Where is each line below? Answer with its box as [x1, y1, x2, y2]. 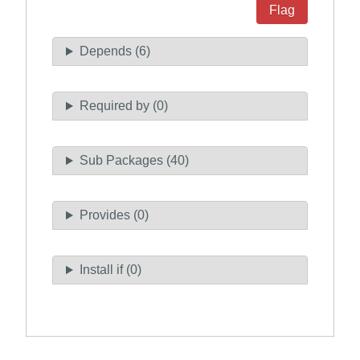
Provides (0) [79, 208, 149, 223]
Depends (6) [79, 44, 150, 59]
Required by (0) [79, 99, 168, 113]
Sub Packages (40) [79, 153, 189, 168]
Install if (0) [79, 263, 141, 277]
